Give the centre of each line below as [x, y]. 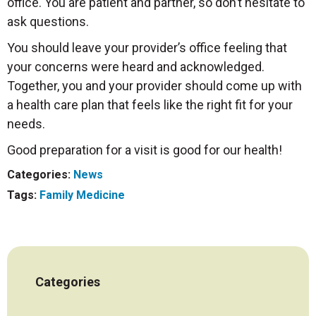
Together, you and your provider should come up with [154, 86]
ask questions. [48, 22]
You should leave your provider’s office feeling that [147, 48]
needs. [26, 124]
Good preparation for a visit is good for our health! [145, 150]
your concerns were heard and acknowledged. [136, 67]
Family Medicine [82, 195]
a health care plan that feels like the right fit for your [150, 105]
